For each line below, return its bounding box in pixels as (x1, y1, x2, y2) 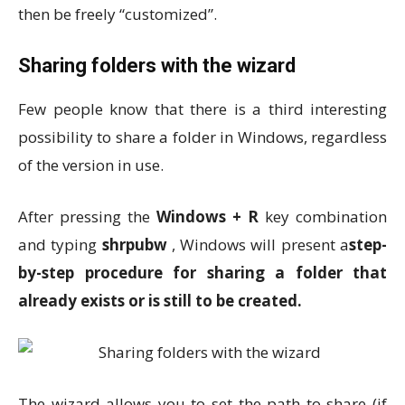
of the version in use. (18, 155, 164, 175)
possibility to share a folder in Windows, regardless (18, 127, 387, 147)
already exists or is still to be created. (18, 290, 302, 311)
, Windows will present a (166, 234, 350, 255)
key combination (259, 206, 387, 227)
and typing (18, 234, 102, 255)
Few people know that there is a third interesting (18, 99, 387, 119)
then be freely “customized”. (18, 4, 217, 24)
